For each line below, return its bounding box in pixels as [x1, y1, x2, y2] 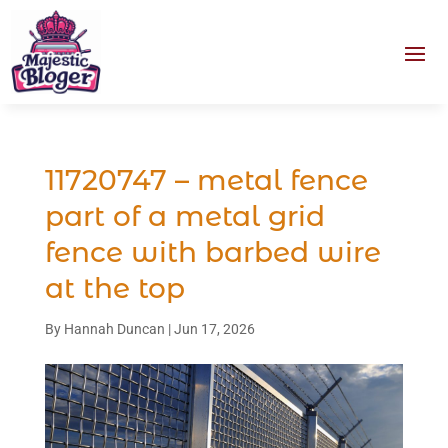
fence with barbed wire [44, 234, 381, 269]
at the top [44, 270, 185, 305]
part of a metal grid [44, 198, 325, 233]
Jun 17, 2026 [173, 320, 255, 337]
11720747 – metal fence [44, 162, 368, 197]
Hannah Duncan [63, 320, 165, 337]
